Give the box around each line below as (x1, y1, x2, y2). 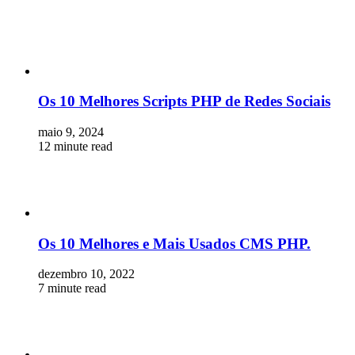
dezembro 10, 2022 (38, 267, 135, 281)
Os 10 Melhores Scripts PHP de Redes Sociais (38, 93, 330, 110)
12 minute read (38, 139, 113, 153)
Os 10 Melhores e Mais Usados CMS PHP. (38, 235, 311, 252)
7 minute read (38, 281, 106, 296)
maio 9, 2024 (38, 125, 104, 139)
